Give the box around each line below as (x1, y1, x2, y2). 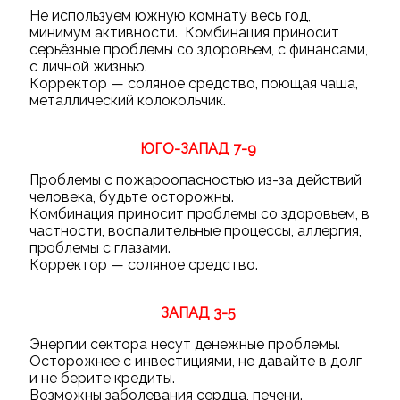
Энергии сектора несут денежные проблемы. (29, 335, 340, 353)
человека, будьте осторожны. (29, 187, 237, 205)
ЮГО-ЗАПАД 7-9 (140, 139, 256, 157)
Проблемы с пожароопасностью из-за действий (29, 171, 362, 188)
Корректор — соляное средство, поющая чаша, (29, 74, 358, 92)
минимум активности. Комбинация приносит (29, 23, 339, 41)
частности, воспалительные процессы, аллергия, (29, 221, 362, 239)
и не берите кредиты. (29, 369, 179, 387)
